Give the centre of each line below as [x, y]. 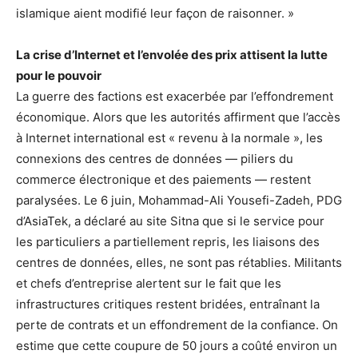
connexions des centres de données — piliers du [155, 158]
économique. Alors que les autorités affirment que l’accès [178, 117]
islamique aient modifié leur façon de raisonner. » [155, 13]
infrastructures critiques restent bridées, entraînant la [168, 304]
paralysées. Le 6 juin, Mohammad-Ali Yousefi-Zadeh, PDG [179, 200]
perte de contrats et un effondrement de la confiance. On [177, 324]
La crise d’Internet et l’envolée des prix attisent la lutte [172, 54]
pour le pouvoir [59, 75]
